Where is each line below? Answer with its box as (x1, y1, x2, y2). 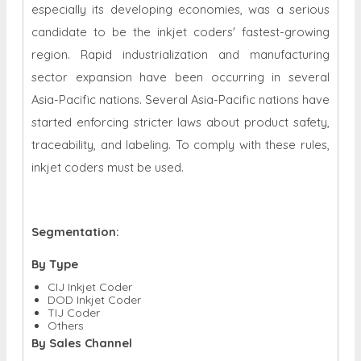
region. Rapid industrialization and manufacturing (31, 46, 330, 62)
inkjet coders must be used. (31, 159, 184, 175)
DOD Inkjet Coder (48, 292, 141, 307)
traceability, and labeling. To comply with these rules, (31, 136, 330, 152)
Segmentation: (31, 223, 119, 239)
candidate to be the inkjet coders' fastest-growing (31, 23, 330, 39)
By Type (31, 255, 78, 272)
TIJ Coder (48, 305, 100, 320)
